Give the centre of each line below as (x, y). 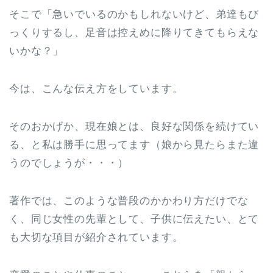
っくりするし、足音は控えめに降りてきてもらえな (134, 33)
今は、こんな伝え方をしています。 (96, 89)
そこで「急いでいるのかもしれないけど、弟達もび (134, 15)
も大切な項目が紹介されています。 (96, 238)
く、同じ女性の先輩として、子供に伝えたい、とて (134, 219)
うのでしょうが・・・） (69, 163)
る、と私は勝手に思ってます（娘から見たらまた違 (134, 145)
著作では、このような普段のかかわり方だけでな (129, 201)
